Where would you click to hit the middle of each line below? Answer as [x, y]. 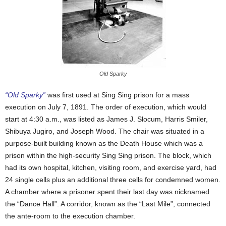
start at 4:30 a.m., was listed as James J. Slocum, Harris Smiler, [106, 119]
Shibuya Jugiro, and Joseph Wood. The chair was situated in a [105, 131]
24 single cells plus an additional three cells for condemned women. [113, 180]
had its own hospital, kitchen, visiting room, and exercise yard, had [111, 168]
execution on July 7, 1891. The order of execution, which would [106, 107]
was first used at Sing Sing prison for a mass [117, 95]
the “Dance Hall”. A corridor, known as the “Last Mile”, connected [108, 204]
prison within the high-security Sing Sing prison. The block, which [108, 156]
